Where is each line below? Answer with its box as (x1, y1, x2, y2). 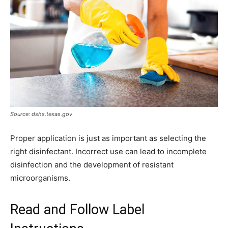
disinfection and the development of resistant (10, 160, 174, 170)
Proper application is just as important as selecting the (10, 133, 206, 144)
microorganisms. (10, 173, 70, 183)
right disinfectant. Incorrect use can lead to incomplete (10, 147, 207, 157)
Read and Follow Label (10, 202, 145, 218)
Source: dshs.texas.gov (10, 110, 72, 118)
